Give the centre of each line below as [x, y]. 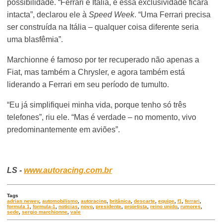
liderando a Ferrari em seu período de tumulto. [88, 85]
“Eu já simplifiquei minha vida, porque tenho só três [97, 105]
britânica [120, 201]
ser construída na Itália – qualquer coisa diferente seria [103, 27]
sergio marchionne [45, 212]
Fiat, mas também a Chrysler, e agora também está [96, 72]
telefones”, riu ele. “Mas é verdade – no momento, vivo [102, 117]
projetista [136, 207]
